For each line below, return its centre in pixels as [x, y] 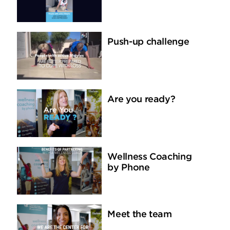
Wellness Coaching [150, 157]
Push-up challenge [148, 42]
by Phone [129, 168]
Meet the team [140, 215]
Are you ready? [141, 100]
